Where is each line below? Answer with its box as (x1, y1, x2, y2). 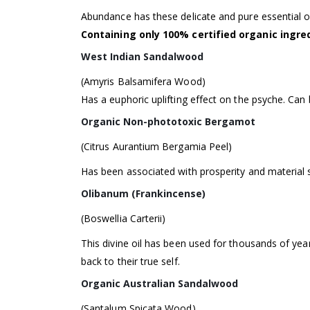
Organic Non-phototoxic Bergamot (81, 115, 258, 129)
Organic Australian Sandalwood (81, 277, 238, 291)
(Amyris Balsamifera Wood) (81, 75, 206, 89)
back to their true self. (81, 255, 180, 268)
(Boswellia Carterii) (81, 212, 166, 226)
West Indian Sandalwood (81, 50, 203, 64)
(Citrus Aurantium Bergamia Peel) (81, 140, 232, 154)
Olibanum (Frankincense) (81, 187, 206, 201)
